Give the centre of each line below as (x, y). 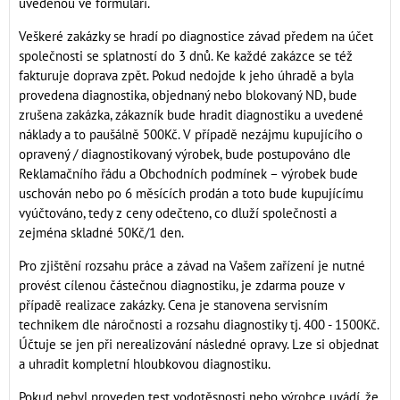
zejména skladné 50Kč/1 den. (101, 233)
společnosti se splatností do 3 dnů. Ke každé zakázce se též (186, 56)
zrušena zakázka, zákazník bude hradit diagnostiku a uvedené (191, 115)
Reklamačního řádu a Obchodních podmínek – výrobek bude (188, 174)
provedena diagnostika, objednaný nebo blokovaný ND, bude (188, 95)
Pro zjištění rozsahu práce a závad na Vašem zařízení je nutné (192, 266)
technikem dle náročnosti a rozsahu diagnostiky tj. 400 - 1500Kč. (199, 325)
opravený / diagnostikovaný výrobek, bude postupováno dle (185, 154)
